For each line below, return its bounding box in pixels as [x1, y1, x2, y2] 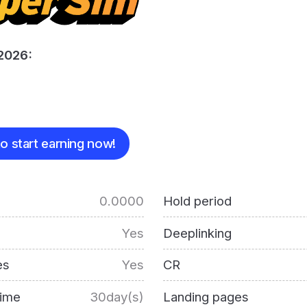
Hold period [162, 193, 232, 209]
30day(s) [90, 288, 145, 304]
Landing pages [162, 288, 249, 304]
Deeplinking [162, 225, 232, 241]
